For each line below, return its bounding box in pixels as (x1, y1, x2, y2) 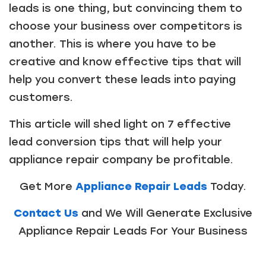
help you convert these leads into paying (9, 73, 236, 87)
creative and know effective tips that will (9, 55, 241, 69)
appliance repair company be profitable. (9, 153, 233, 167)
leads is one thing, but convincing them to (9, 2, 242, 15)
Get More (20, 180, 75, 194)
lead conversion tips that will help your (9, 135, 222, 149)
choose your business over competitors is (9, 20, 242, 33)
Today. (207, 180, 246, 194)
